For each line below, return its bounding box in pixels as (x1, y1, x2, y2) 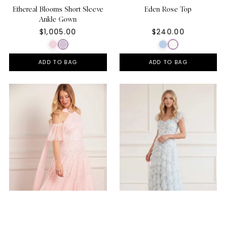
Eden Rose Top (144, 5, 192, 13)
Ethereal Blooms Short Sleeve (12, 5, 103, 13)
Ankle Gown (39, 15, 77, 23)
